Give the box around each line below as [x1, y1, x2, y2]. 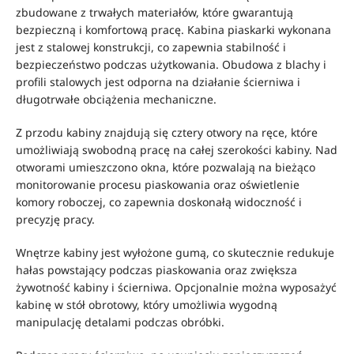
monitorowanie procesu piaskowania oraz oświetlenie [16, 177, 299, 192]
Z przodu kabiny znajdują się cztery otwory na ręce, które [16, 125, 318, 140]
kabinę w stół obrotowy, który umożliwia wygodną [16, 297, 277, 312]
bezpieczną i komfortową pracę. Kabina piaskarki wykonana [16, 22, 331, 37]
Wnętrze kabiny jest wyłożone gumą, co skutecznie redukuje [16, 245, 334, 260]
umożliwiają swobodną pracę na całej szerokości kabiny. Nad [16, 142, 337, 157]
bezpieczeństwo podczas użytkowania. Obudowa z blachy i [16, 57, 326, 72]
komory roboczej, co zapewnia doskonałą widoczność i [16, 194, 302, 209]
